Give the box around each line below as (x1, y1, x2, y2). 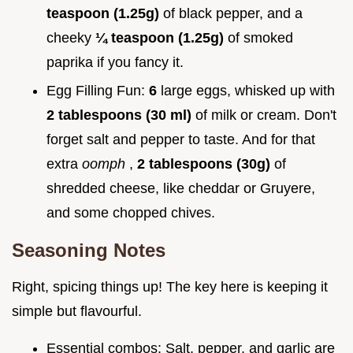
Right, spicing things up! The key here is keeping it (12, 279, 328, 295)
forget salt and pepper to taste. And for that (46, 132, 315, 148)
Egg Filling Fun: (46, 83, 149, 99)
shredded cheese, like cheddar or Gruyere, (46, 180, 315, 197)
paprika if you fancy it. (46, 54, 184, 70)
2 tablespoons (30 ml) (46, 107, 195, 124)
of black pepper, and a (163, 5, 303, 21)
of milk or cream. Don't (195, 107, 336, 124)
